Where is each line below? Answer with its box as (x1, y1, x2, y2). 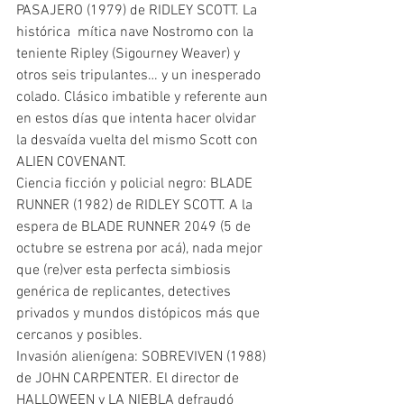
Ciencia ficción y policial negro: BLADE (16, 175, 256, 194)
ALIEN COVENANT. (16, 153, 126, 172)
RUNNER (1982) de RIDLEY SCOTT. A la (16, 197, 256, 216)
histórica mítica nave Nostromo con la (16, 23, 257, 42)
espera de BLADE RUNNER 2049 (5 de (16, 218, 254, 237)
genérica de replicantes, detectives (16, 283, 234, 302)
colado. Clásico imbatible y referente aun (16, 88, 271, 107)
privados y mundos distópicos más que (16, 305, 263, 324)
